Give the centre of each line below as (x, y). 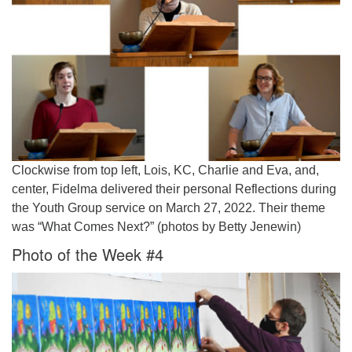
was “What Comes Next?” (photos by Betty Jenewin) (156, 227)
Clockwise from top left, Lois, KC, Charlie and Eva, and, (165, 170)
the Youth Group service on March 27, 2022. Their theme (169, 208)
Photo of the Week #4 (88, 254)
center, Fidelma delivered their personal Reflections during (174, 189)
